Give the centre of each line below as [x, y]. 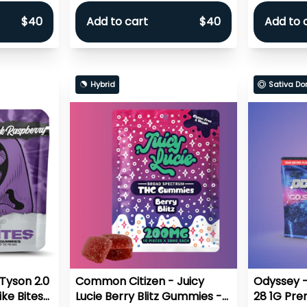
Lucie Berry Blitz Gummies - [149, 296]
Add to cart [118, 22]
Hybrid [103, 84]
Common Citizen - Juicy [140, 281]
